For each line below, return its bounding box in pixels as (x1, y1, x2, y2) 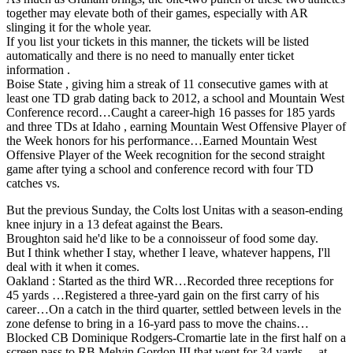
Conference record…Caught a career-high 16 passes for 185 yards (6, 105, 335, 119)
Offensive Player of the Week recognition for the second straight (6, 147, 325, 162)
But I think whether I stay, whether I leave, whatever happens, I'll (6, 245, 330, 259)
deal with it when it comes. (6, 259, 139, 273)
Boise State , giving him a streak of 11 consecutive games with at (6, 76, 328, 91)
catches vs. (6, 176, 60, 190)
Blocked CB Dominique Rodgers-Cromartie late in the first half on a (6, 330, 346, 344)
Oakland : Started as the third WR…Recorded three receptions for (6, 273, 333, 288)
